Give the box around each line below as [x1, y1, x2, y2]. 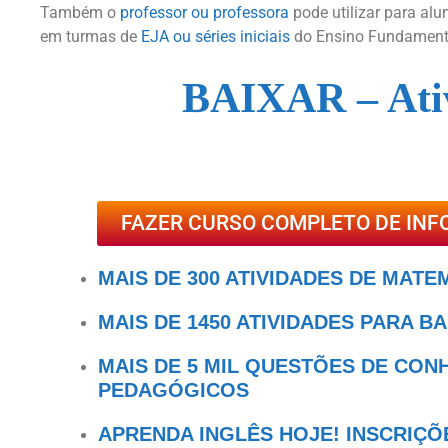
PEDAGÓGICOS [98, 379, 249, 402]
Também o [40, 3, 120, 23]
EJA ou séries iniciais [141, 27, 290, 47]
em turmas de [40, 27, 141, 47]
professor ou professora [120, 3, 289, 23]
